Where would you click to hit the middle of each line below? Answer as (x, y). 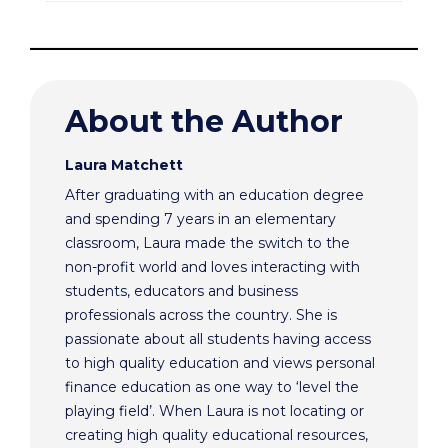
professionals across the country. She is (201, 314)
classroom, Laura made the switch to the (207, 242)
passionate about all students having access (218, 338)
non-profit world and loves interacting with (212, 266)
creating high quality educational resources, (216, 434)
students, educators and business (181, 290)
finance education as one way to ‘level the (212, 386)
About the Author (204, 121)
